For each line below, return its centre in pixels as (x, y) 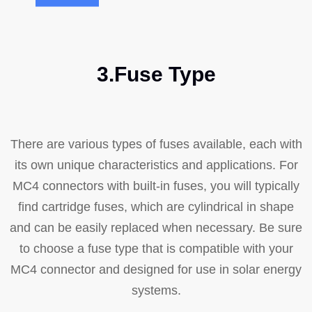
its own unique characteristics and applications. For (156, 165)
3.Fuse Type (156, 74)
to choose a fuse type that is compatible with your (156, 248)
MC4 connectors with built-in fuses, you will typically (156, 186)
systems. (156, 290)
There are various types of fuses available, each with (156, 144)
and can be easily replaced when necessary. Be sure (156, 227)
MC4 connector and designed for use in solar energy (156, 269)
